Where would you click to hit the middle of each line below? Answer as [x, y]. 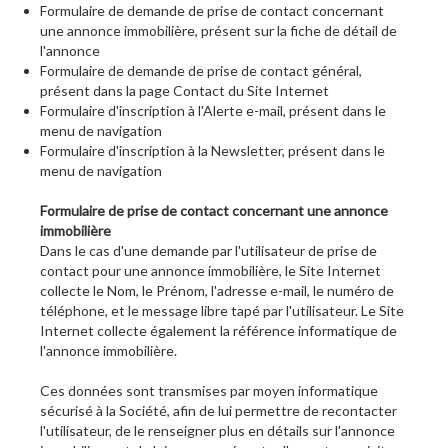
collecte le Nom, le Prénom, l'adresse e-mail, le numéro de [217, 291]
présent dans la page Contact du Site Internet [184, 91]
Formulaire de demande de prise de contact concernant [212, 11]
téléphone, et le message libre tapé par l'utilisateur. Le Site [222, 311]
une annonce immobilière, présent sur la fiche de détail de [218, 31]
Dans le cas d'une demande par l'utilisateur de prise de [208, 251]
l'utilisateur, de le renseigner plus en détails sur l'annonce [217, 431]
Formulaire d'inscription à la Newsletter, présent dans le [212, 151]
